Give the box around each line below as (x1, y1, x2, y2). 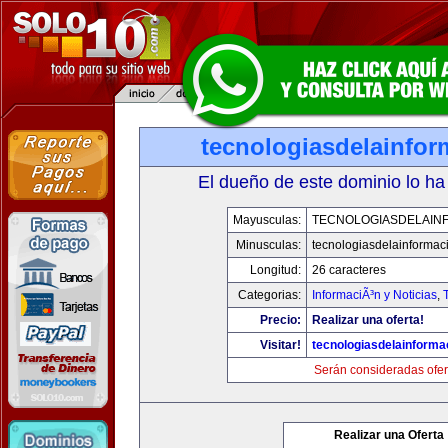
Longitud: (249, 263, 301, 277)
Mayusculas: (232, 213, 301, 227)
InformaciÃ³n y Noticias (311, 288, 437, 302)
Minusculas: (235, 238, 301, 252)
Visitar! (259, 338, 301, 352)
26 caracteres (311, 263, 386, 277)
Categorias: (237, 288, 301, 302)
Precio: (259, 313, 301, 327)
